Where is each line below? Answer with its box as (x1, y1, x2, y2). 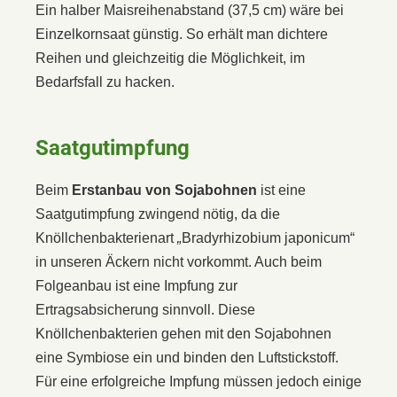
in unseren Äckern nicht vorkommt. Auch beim (35, 253, 322, 269)
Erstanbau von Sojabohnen (72, 182, 257, 198)
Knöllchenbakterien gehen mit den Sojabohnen (35, 325, 331, 341)
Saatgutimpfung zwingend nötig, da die (35, 206, 280, 222)
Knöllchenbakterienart (35, 230, 177, 245)
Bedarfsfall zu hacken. (35, 74, 175, 90)
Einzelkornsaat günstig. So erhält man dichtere (35, 26, 328, 42)
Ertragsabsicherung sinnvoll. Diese (35, 301, 255, 317)
